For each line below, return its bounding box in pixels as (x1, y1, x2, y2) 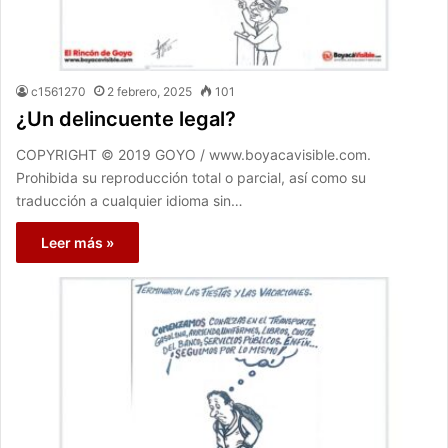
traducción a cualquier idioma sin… (16, 192, 243, 210)
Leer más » (41, 234, 114, 252)
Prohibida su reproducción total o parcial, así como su (16, 169, 366, 187)
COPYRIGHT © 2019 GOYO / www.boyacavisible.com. (16, 146, 371, 164)
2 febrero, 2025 (107, 84, 192, 100)
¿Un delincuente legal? (16, 107, 236, 132)
